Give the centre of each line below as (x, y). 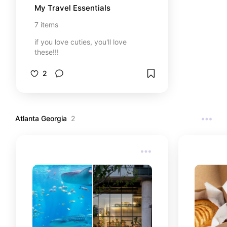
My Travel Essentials (72, 8)
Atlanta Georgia (41, 119)
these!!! (47, 52)
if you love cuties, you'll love (81, 42)
